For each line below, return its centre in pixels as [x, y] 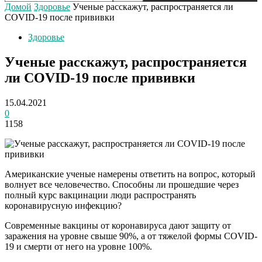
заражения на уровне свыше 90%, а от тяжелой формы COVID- [131, 236]
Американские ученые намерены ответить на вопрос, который [130, 174]
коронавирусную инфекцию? [63, 205]
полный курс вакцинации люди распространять [100, 195]
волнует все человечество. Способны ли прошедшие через [122, 184]
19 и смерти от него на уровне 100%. [78, 246]
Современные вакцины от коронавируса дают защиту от [118, 225]
